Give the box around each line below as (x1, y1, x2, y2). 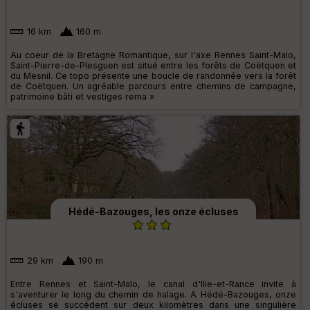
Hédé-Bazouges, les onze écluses (68, 206, 239, 218)
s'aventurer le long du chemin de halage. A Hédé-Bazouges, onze (10, 289, 296, 300)
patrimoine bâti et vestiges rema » (10, 91, 154, 102)
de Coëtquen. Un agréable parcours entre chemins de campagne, (10, 81, 296, 92)
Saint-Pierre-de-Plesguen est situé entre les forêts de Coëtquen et (10, 60, 296, 71)
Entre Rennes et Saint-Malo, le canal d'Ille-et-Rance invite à (10, 278, 296, 289)
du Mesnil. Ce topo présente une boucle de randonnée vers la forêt (10, 71, 296, 82)
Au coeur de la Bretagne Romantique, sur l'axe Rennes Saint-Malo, (10, 50, 296, 61)
